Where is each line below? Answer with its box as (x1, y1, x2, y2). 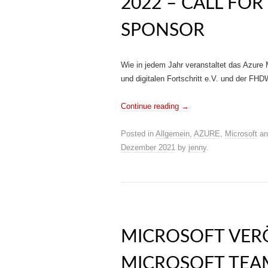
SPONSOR (121, 22, 205, 39)
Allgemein (156, 129, 190, 138)
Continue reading (121, 102, 181, 111)
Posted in (121, 129, 156, 138)
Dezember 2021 (121, 143, 175, 152)
